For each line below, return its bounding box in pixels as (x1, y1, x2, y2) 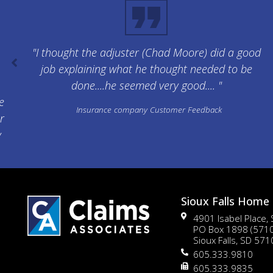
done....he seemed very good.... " (71, 77, 222, 93)
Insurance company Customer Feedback (76, 104, 222, 116)
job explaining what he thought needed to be (40, 61, 252, 76)
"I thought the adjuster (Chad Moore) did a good (32, 44, 261, 60)
